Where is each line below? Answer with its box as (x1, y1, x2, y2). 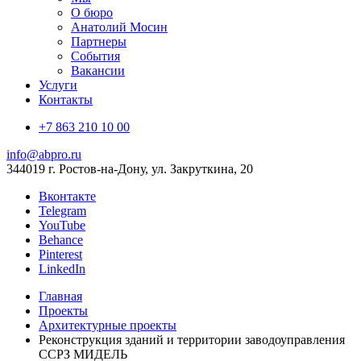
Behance (39, 233, 83, 247)
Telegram (39, 204, 86, 218)
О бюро (71, 6, 113, 19)
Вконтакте (39, 189, 96, 203)
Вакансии (71, 64, 125, 77)
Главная (39, 289, 82, 303)
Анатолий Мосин (71, 20, 168, 34)
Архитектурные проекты (39, 318, 176, 332)
